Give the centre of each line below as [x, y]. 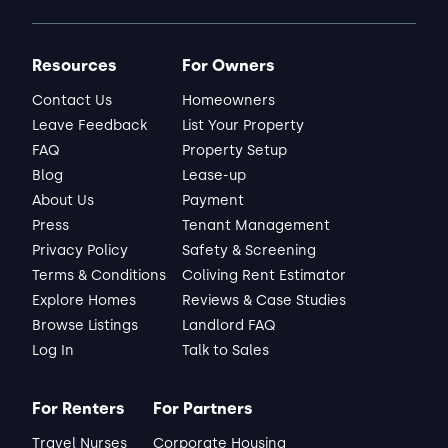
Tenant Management [256, 225]
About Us [63, 200]
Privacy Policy [80, 250]
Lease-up [214, 175]
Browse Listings [85, 325]
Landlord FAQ [229, 325]
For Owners [228, 65]
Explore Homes [84, 300]
